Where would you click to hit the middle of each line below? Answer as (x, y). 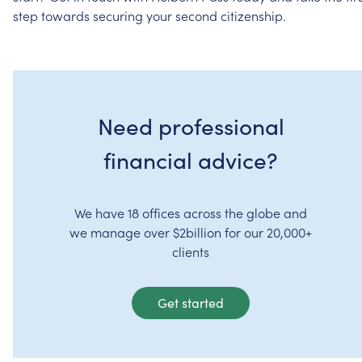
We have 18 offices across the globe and (191, 212)
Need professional (191, 126)
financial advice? (191, 160)
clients (191, 251)
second (196, 15)
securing (118, 15)
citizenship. (253, 15)
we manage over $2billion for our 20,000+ (191, 232)
